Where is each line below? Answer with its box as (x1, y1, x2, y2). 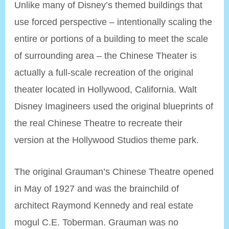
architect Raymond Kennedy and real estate (14, 199, 194, 211)
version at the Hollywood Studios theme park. (14, 134, 199, 145)
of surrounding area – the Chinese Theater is (14, 50, 197, 61)
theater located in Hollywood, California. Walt (14, 83, 197, 95)
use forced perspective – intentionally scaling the (14, 16, 213, 27)
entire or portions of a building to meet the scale (14, 33, 209, 44)
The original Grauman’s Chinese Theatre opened (14, 166, 214, 177)
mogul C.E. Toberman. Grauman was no (14, 216, 179, 227)
